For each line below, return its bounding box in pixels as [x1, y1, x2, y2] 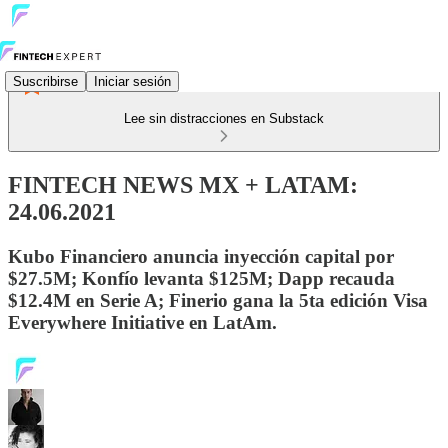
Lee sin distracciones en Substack [124, 111, 324, 126]
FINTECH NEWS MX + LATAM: [8, 171, 358, 198]
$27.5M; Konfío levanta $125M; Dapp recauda [8, 267, 395, 289]
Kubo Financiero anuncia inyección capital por [8, 245, 394, 267]
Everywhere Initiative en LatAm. [8, 311, 277, 333]
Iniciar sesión [94, 73, 171, 89]
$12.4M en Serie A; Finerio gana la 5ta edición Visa [8, 289, 428, 311]
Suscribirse [13, 73, 78, 89]
